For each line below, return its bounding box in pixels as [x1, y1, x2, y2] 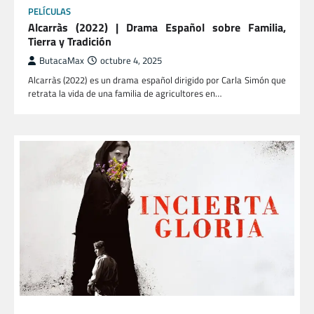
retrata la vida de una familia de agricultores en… [28, 86, 221, 101]
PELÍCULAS [28, 5, 71, 19]
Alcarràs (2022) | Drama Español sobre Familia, [28, 19, 286, 36]
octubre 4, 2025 [100, 54, 162, 68]
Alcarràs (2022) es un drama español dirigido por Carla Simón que [28, 73, 286, 88]
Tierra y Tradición [28, 33, 111, 50]
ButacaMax [39, 54, 84, 68]
